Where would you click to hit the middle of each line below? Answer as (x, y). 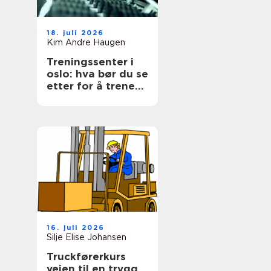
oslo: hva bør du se (97, 74)
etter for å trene (91, 86)
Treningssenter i (90, 62)
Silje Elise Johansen (87, 237)
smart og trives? (90, 98)
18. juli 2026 (76, 33)
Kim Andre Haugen (86, 42)
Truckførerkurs (86, 256)
